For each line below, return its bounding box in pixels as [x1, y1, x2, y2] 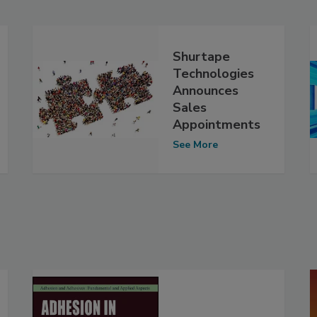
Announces [173, 81, 238, 99]
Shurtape [173, 47, 230, 65]
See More [173, 137, 218, 151]
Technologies [173, 64, 254, 82]
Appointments [173, 115, 260, 133]
